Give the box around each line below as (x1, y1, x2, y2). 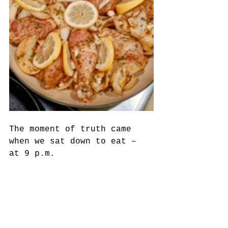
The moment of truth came (9, 124, 136, 134)
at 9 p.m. (9, 149, 60, 158)
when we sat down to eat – (9, 136, 141, 146)
